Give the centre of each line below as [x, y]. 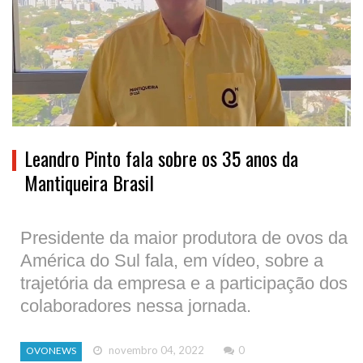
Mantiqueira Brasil [89, 182]
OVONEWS [51, 350]
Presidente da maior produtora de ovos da [184, 237]
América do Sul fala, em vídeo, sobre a [172, 260]
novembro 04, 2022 [156, 350]
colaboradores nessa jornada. [136, 305]
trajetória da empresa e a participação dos [184, 283]
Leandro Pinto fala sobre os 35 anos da [161, 158]
